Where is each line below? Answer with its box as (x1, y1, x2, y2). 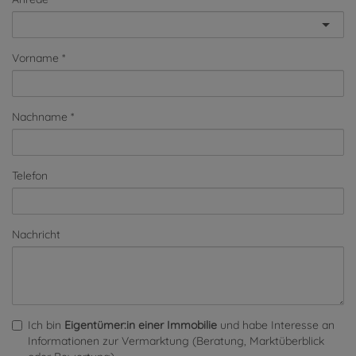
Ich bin (28, 318, 64, 333)
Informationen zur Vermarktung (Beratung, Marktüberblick (28, 334, 324, 349)
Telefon (12, 168, 48, 184)
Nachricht (12, 227, 60, 242)
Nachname (12, 110, 68, 125)
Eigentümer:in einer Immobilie (64, 318, 217, 333)
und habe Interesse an (217, 318, 335, 333)
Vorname (12, 51, 59, 66)
